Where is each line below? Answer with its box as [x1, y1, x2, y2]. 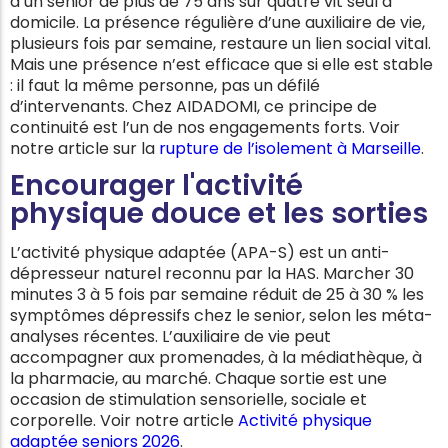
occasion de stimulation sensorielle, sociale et [10, 387, 367, 411]
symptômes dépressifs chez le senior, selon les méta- [10, 303, 433, 327]
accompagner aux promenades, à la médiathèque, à [10, 345, 422, 369]
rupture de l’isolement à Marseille [159, 136, 421, 160]
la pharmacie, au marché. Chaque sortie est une [10, 366, 387, 390]
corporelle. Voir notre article [10, 408, 238, 432]
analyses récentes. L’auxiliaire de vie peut [10, 324, 331, 348]
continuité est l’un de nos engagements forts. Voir [10, 115, 400, 139]
